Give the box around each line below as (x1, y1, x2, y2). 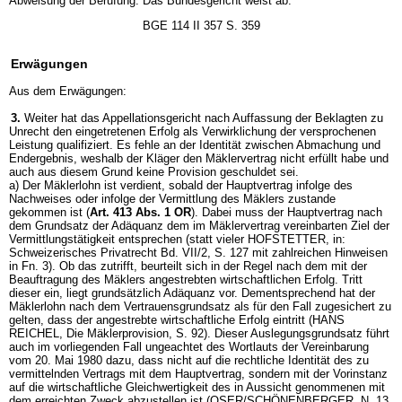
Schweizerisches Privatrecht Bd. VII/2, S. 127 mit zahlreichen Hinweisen (9, 246, 388, 259)
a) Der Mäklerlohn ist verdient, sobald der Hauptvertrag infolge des (9, 179, 353, 192)
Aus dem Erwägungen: (9, 84, 127, 98)
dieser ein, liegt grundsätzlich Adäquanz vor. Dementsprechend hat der (9, 286, 375, 300)
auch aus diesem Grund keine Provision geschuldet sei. (9, 165, 299, 179)
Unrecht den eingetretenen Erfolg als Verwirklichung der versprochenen (9, 125, 376, 138)
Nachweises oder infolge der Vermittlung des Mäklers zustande (9, 192, 336, 205)
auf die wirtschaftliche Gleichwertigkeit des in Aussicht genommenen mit (9, 380, 385, 394)
